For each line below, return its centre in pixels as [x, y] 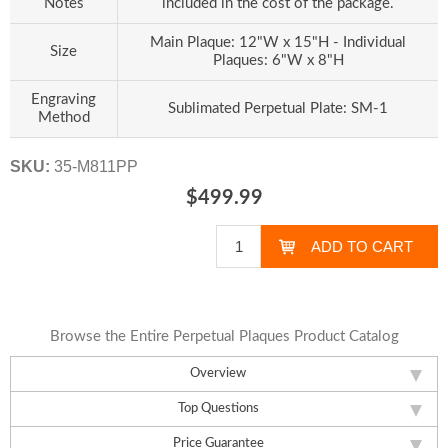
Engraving [63, 99]
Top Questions [218, 408]
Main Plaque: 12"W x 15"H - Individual [278, 42]
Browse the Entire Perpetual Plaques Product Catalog [224, 336]
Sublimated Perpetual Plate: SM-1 [278, 108]
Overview [218, 373]
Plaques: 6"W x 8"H [278, 60]
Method [63, 117]
